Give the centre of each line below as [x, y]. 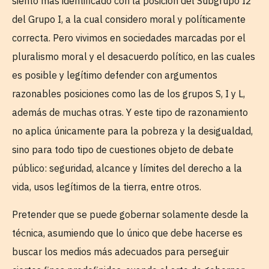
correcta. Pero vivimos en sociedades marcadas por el [129, 38]
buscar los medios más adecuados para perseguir [120, 251]
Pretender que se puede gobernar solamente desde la [130, 214]
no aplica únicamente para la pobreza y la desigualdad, [132, 131]
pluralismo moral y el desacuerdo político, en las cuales [134, 57]
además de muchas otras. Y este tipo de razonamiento [130, 113]
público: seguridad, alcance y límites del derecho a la [127, 168]
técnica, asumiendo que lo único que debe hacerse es [127, 233]
